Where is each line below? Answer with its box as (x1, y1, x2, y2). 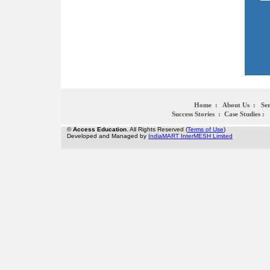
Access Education (73, 126, 127, 133)
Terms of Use (187, 126, 224, 133)
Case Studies (224, 110, 260, 118)
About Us (222, 101, 250, 108)
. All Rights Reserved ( (127, 126, 187, 133)
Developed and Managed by (67, 133, 148, 139)
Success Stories (172, 110, 215, 118)
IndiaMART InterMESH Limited (148, 133, 233, 139)
